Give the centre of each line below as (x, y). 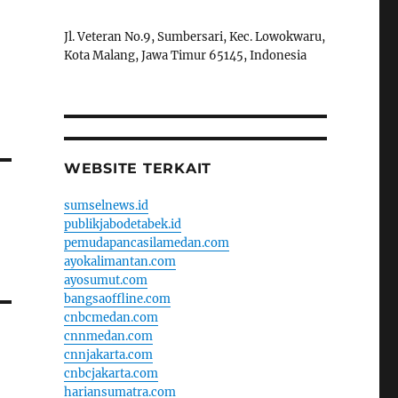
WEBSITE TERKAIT (138, 168)
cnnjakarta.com (108, 354)
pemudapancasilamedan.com (146, 243)
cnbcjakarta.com (111, 373)
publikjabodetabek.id (122, 224)
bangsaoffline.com (117, 298)
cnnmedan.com (108, 336)
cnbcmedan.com (111, 317)
